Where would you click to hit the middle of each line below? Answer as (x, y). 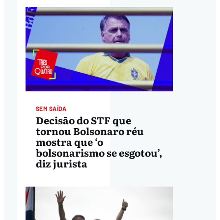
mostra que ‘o (69, 141)
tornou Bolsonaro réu (90, 130)
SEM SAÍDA (51, 109)
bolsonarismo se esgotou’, (99, 152)
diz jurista (61, 163)
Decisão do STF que (83, 120)
